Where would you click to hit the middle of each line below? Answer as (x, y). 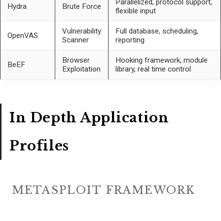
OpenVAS (22, 35)
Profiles (39, 146)
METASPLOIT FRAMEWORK (104, 190)
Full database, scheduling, (157, 31)
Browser (76, 60)
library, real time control (153, 69)
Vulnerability (81, 31)
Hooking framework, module (161, 60)
